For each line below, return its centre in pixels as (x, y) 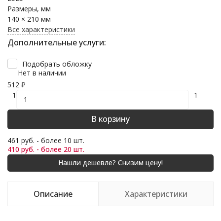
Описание (53, 194)
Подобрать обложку (57, 64)
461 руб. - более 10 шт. (46, 140)
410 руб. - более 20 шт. (46, 149)
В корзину (110, 119)
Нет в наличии (42, 73)
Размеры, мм (29, 9)
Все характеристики (41, 29)
